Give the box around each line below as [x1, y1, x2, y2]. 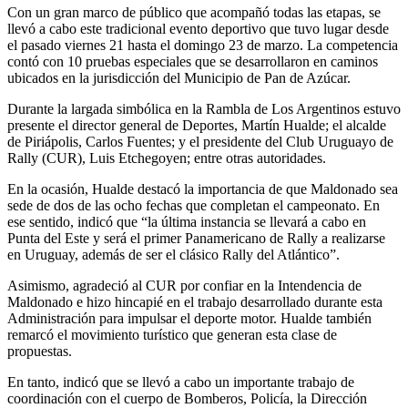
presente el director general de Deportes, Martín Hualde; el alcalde [7, 117, 386, 133]
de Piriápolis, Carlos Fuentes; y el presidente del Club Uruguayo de [7, 133, 393, 149]
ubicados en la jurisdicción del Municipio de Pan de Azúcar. [7, 69, 351, 86]
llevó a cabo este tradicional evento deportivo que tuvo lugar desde [7, 20, 389, 36]
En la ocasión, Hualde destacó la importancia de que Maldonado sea [7, 180, 398, 197]
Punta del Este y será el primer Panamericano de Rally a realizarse [7, 229, 385, 246]
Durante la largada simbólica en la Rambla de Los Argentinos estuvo [7, 100, 401, 117]
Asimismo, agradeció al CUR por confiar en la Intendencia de [7, 277, 362, 293]
